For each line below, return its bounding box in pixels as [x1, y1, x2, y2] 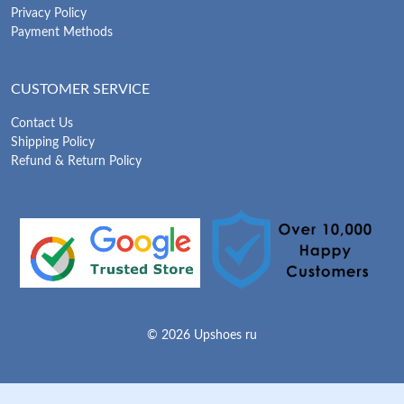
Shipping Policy [11, 136, 95, 150]
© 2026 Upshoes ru [147, 329, 257, 343]
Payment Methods [11, 26, 113, 40]
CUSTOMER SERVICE [11, 82, 150, 97]
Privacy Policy [11, 7, 87, 21]
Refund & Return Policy [11, 155, 142, 169]
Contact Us [11, 117, 73, 131]
